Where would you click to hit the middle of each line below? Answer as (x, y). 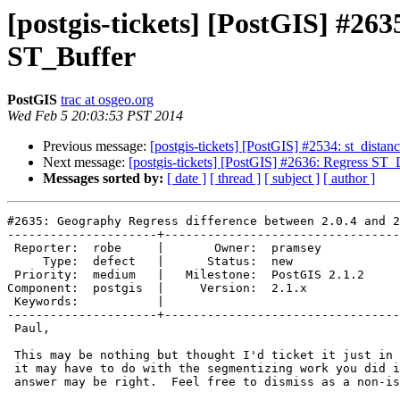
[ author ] (349, 179)
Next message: (86, 162)
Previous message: (96, 146)
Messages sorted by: (103, 179)
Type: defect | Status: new (25, 262)
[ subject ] (292, 179)
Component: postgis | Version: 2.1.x (186, 288)
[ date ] (187, 179)
